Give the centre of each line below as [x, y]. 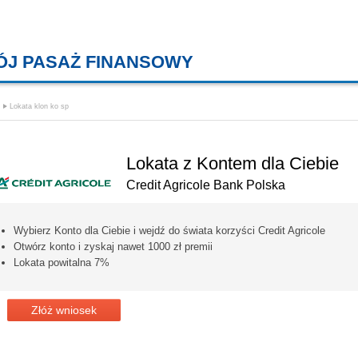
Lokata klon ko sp [39, 106]
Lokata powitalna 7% [62, 262]
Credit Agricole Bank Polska [206, 185]
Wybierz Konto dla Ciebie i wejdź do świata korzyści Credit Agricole [169, 230]
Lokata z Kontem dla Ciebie [233, 163]
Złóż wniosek [64, 310]
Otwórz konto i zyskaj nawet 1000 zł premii [113, 246]
